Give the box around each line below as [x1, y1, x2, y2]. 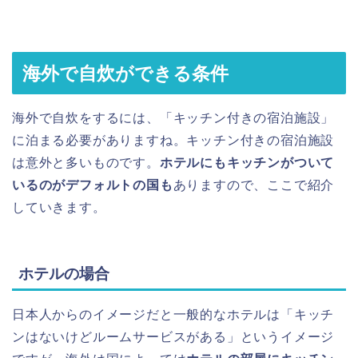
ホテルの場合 [18, 265, 109, 282]
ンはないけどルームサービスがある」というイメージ [12, 329, 335, 344]
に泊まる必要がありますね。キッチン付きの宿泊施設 [12, 133, 335, 148]
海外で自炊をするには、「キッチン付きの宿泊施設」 [12, 111, 335, 125]
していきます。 [12, 201, 106, 215]
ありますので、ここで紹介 [173, 178, 335, 193]
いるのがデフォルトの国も [12, 178, 173, 193]
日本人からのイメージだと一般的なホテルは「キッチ [12, 307, 335, 321]
